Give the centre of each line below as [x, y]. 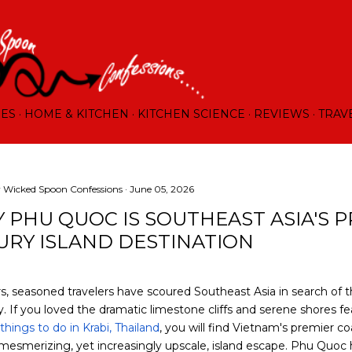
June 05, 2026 [162, 189]
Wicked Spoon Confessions [63, 189]
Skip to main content [176, 20]
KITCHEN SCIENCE [191, 114]
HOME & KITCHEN [77, 114]
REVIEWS [282, 114]
